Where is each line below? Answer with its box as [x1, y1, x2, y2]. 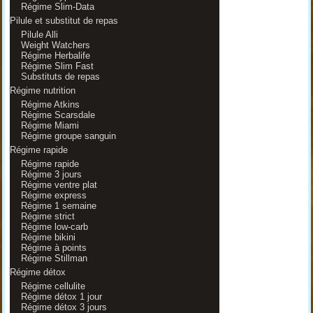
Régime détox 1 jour [20, 291, 102, 302]
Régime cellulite [20, 281, 85, 291]
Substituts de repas [20, 71, 100, 82]
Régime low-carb [20, 221, 88, 232]
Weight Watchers [20, 40, 90, 50]
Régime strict [20, 211, 75, 221]
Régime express [20, 190, 87, 201]
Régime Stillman [20, 253, 87, 263]
